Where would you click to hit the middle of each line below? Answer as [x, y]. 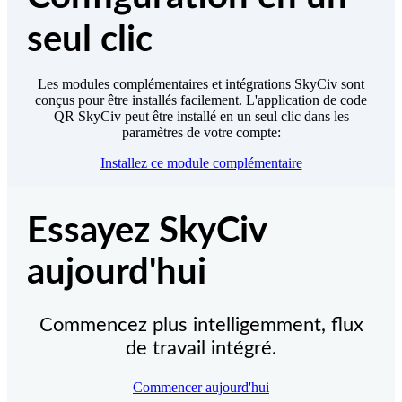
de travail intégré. [201, 349]
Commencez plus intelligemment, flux [201, 325]
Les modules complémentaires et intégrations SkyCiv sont [201, 83]
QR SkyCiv [89, 116]
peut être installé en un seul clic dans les [236, 116]
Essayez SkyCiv [146, 232]
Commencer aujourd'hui [201, 388]
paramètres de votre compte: [201, 132]
